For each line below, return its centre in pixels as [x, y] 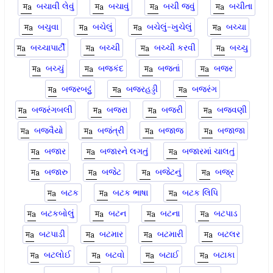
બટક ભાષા [130, 193]
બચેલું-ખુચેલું [169, 27]
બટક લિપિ [200, 193]
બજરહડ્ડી [142, 89]
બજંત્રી [111, 131]
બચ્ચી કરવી [175, 48]
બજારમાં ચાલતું [208, 151]
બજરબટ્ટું [77, 89]
